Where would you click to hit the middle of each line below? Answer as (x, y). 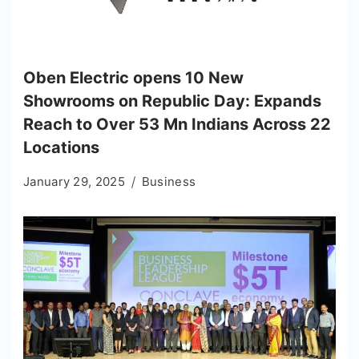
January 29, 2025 (74, 181)
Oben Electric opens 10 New (133, 77)
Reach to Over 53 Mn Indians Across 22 (177, 124)
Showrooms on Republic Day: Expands (172, 101)
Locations (61, 147)
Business (169, 181)
